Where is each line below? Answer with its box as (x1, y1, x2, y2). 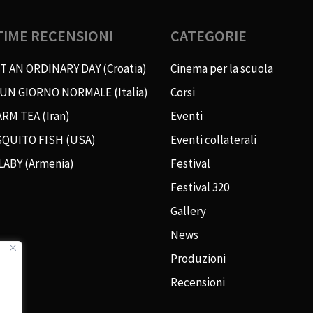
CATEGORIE (170, 26, 247, 45)
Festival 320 (170, 180, 229, 195)
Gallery (170, 203, 206, 219)
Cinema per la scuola (170, 61, 273, 76)
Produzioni (170, 251, 226, 266)
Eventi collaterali (170, 132, 256, 147)
